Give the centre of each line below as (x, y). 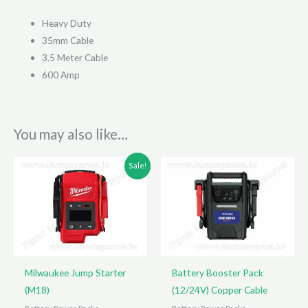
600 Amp (61, 74)
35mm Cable (68, 40)
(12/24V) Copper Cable (220, 290)
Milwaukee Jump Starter (76, 273)
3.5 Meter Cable (75, 57)
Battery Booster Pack (218, 273)
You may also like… (71, 134)
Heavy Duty (67, 23)
